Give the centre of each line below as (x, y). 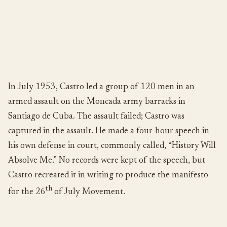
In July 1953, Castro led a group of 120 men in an (101, 87)
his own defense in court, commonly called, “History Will (112, 146)
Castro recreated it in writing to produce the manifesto (108, 175)
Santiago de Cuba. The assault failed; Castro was (96, 117)
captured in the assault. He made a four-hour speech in (109, 131)
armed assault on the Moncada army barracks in (97, 102)
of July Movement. (89, 192)
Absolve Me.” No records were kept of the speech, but (107, 161)
